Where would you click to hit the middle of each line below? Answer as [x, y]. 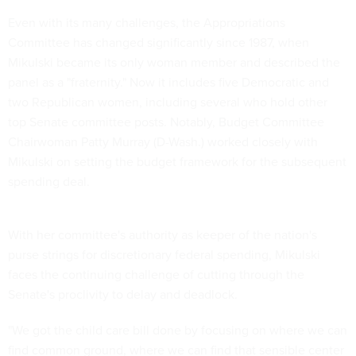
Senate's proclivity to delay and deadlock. [123, 294]
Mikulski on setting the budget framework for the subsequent [177, 161]
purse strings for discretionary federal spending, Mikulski [164, 254]
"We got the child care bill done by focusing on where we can [178, 330]
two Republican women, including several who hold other [168, 102]
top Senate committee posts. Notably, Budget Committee [166, 122]
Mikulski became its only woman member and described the [174, 62]
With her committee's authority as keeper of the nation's [163, 234]
